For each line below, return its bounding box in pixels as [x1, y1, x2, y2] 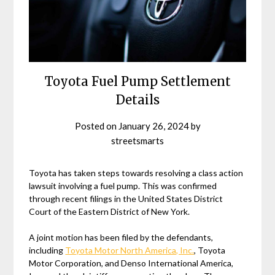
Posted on [74, 120, 118, 131]
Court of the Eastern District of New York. [29, 206, 190, 217]
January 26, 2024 [118, 120, 189, 131]
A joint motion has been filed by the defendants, [29, 231, 214, 242]
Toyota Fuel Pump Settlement [44, 73, 231, 89]
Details [115, 91, 160, 107]
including [29, 244, 66, 255]
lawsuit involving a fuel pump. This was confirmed [29, 180, 217, 191]
